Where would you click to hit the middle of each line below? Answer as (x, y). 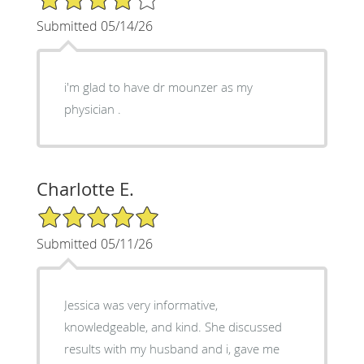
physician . (92, 108)
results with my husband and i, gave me (171, 348)
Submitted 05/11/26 (94, 243)
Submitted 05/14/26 (94, 26)
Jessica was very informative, (141, 304)
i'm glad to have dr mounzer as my (158, 87)
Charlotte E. (85, 188)
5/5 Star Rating (76, 211)
